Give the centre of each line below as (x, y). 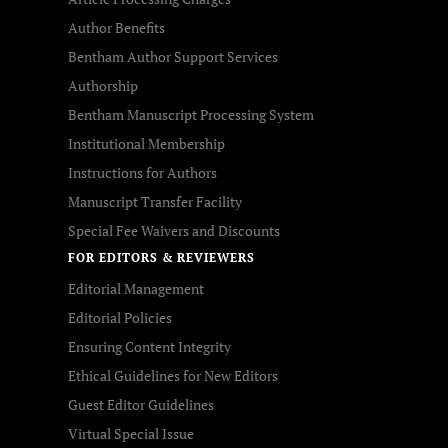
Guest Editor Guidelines (141, 404)
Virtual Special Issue (131, 433)
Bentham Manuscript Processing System (191, 114)
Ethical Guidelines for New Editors (173, 375)
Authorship (103, 85)
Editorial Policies (120, 317)
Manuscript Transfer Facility (155, 201)
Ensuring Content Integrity (149, 346)
